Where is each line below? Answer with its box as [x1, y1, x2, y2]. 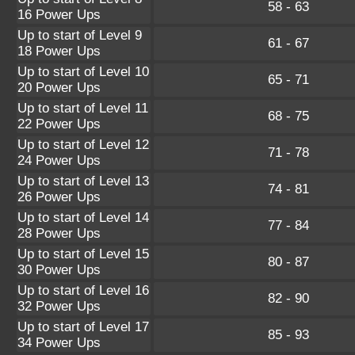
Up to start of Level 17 [17, 319, 149, 334]
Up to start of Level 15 [17, 246, 149, 261]
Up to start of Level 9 [17, 27, 142, 43]
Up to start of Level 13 [17, 173, 149, 189]
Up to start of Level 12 [17, 136, 149, 152]
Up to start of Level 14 [17, 209, 149, 225]
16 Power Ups [17, 6, 101, 22]
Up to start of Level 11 [17, 100, 148, 116]
